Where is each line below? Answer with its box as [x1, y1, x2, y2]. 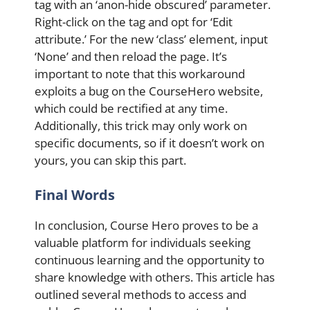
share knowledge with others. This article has [35, 268, 275, 285]
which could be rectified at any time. [35, 100, 228, 117]
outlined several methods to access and [35, 286, 246, 302]
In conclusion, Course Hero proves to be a [35, 217, 258, 233]
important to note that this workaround [35, 66, 245, 82]
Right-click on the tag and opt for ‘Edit [35, 14, 232, 30]
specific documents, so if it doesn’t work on [35, 135, 264, 152]
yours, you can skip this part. [35, 152, 186, 169]
